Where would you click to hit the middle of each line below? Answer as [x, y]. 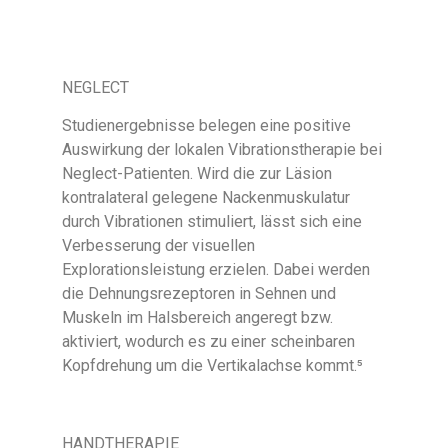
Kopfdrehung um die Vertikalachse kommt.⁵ [213, 366]
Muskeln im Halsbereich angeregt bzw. [198, 318]
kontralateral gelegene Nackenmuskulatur [206, 198]
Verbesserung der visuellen [159, 246]
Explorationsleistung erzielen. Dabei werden [216, 270]
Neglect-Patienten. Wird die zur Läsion [197, 174]
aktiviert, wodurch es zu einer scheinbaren [209, 342]
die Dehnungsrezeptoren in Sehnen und [199, 294]
